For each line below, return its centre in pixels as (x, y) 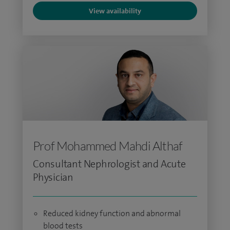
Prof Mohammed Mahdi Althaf (108, 146)
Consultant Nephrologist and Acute (109, 164)
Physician (53, 177)
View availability (115, 11)
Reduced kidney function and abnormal (112, 213)
